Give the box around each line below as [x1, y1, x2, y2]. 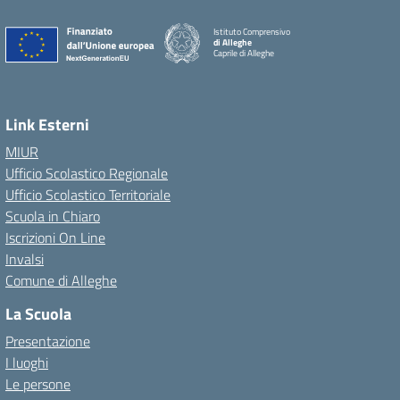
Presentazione [5, 329, 90, 352]
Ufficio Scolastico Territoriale [5, 183, 171, 205]
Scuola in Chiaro [5, 204, 100, 227]
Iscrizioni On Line [5, 226, 105, 248]
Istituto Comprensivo [213, 25, 290, 39]
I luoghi [5, 351, 48, 373]
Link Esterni [5, 112, 89, 137]
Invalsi [5, 247, 44, 270]
